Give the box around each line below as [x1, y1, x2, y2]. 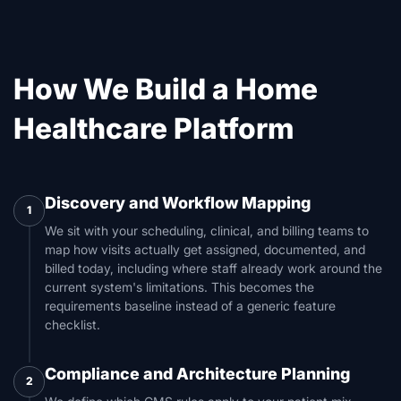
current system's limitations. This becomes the [45, 278, 314, 294]
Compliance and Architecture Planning [45, 363, 350, 383]
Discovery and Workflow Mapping [45, 192, 311, 212]
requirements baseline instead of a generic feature [45, 297, 336, 313]
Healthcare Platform [13, 110, 294, 146]
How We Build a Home [13, 71, 318, 107]
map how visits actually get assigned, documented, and [45, 241, 365, 257]
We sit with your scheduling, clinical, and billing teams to [45, 222, 369, 238]
